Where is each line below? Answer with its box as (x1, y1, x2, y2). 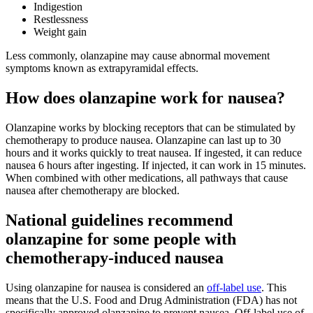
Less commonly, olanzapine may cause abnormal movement (6, 50, 270, 62)
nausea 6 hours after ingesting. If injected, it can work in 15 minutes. (6, 159, 306, 171)
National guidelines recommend (6, 210, 233, 229)
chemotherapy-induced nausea (6, 248, 228, 267)
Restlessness (34, 13, 88, 26)
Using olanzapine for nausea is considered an (6, 281, 207, 293)
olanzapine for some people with (6, 229, 236, 248)
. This (261, 281, 286, 293)
